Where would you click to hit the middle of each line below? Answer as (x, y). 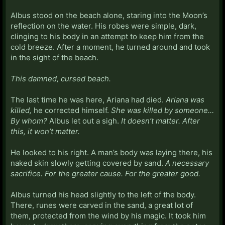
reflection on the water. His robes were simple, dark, (103, 26)
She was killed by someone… (162, 110)
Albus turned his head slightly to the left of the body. (103, 194)
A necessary (187, 163)
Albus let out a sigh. (83, 121)
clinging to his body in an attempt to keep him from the (107, 36)
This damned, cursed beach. (61, 78)
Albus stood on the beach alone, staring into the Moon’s (109, 15)
